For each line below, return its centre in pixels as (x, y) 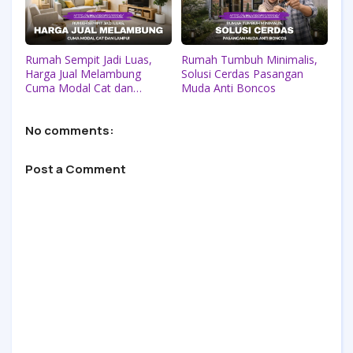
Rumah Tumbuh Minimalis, (249, 59)
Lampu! (44, 102)
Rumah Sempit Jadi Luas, (89, 59)
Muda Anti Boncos (229, 87)
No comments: (70, 130)
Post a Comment (76, 169)
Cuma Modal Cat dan (79, 87)
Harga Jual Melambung (83, 73)
